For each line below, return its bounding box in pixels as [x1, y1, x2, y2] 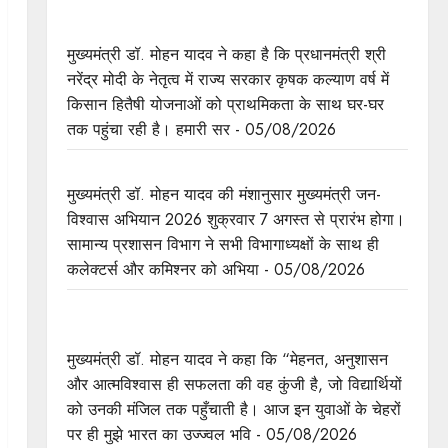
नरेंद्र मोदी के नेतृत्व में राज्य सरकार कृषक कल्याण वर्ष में [66, 67, 389, 91]
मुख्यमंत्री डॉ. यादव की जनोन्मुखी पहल [66, 157, 290, 181]
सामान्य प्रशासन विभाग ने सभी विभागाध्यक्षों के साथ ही [66, 232, 379, 256]
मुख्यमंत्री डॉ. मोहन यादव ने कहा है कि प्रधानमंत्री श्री [66, 42, 386, 66]
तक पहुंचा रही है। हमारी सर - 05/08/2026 [66, 117, 336, 141]
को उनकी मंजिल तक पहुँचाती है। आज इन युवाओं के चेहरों [66, 397, 401, 421]
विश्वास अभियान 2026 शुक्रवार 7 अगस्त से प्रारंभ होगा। [66, 207, 405, 231]
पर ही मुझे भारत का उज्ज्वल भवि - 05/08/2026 [66, 422, 357, 446]
